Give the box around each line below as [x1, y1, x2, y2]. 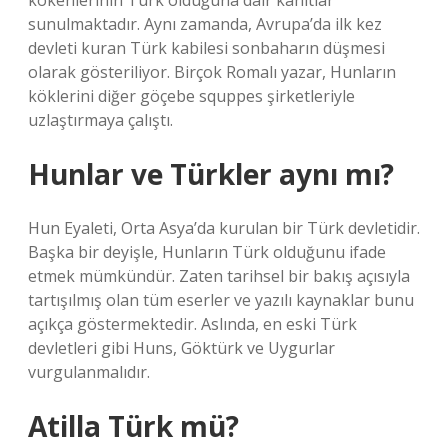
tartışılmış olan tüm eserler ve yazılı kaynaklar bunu [28, 289, 414, 311]
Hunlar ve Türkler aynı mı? [28, 155, 394, 193]
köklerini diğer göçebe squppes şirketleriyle [28, 85, 355, 107]
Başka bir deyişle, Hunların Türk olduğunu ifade [28, 241, 386, 263]
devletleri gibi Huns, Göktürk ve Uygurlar [28, 337, 335, 359]
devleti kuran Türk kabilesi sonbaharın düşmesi [28, 37, 385, 59]
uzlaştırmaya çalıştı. [28, 109, 173, 131]
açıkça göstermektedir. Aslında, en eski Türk [28, 313, 357, 335]
